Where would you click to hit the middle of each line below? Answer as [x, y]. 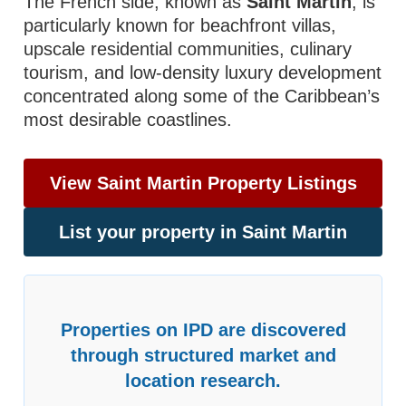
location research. [203, 381]
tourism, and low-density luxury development [203, 72]
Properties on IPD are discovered [203, 330]
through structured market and [203, 355]
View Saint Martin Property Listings [203, 183]
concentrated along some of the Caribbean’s [202, 96]
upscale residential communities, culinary [188, 49]
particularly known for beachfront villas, [180, 25]
